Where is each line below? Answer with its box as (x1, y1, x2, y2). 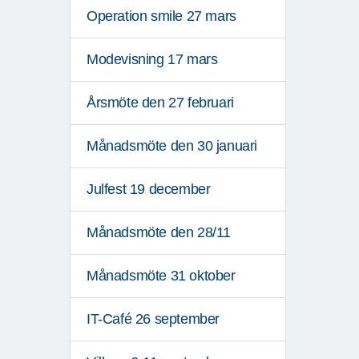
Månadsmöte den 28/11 (87, 224, 231, 241)
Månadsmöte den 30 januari (87, 138, 257, 155)
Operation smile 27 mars (87, 8, 236, 25)
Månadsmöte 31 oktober (87, 268, 236, 284)
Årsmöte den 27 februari (87, 95, 234, 111)
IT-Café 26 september (87, 311, 220, 328)
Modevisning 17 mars (87, 51, 218, 68)
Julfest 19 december (87, 181, 211, 198)
